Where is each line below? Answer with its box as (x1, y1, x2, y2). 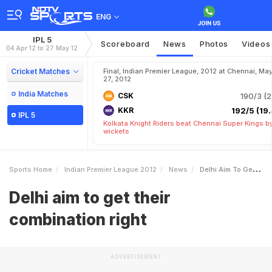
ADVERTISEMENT (110, 254, 161, 260)
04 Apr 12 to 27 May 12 (6, 44, 78, 52)
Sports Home (9, 165, 52, 174)
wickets (103, 127, 129, 135)
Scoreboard (101, 39, 150, 49)
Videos (242, 39, 271, 49)
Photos (199, 39, 229, 49)
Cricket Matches (11, 67, 70, 76)
